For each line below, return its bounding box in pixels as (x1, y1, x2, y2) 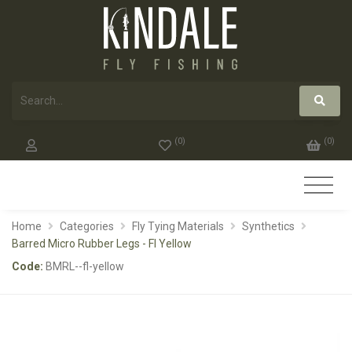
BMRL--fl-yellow (46, 259, 124, 273)
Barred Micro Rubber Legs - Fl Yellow (12, 236, 192, 250)
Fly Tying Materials (131, 219, 224, 233)
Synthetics (241, 219, 295, 233)
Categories (59, 219, 114, 233)
